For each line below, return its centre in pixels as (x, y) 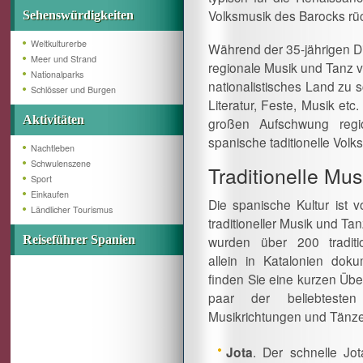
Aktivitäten (53, 120)
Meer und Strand (64, 59)
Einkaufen (50, 194)
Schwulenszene (61, 163)
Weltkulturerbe (59, 43)
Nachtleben (53, 148)
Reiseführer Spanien (79, 239)
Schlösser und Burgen (73, 90)
